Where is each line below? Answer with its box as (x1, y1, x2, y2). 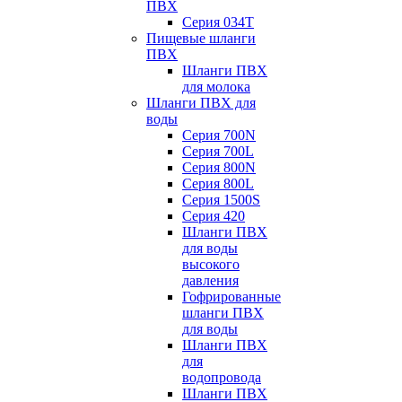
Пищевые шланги (146, 31, 256, 46)
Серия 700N (182, 127, 256, 143)
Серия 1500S (182, 192, 260, 207)
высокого (182, 257, 240, 272)
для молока (182, 79, 250, 94)
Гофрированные (182, 289, 281, 304)
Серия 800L (182, 176, 254, 191)
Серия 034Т (182, 14, 254, 30)
